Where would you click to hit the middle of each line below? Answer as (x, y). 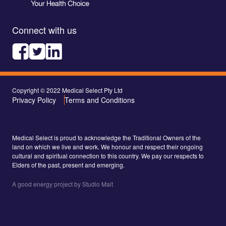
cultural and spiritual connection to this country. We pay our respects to (108, 155)
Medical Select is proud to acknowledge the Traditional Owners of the (106, 137)
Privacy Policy (34, 100)
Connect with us (44, 30)
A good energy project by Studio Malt (63, 184)
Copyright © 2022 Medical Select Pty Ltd (67, 90)
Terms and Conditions (100, 100)
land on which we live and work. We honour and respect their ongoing (107, 146)
